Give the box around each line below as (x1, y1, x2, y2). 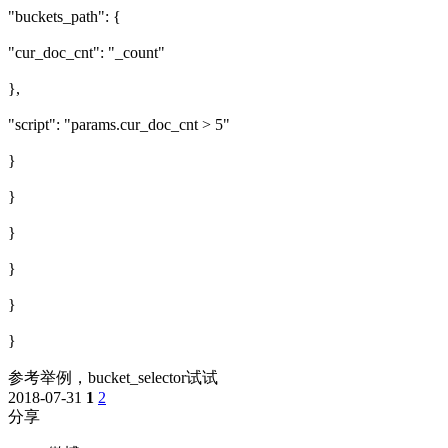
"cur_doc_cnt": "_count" (8, 43, 165, 61)
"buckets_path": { (8, 7, 121, 25)
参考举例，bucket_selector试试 (8, 368, 218, 386)
